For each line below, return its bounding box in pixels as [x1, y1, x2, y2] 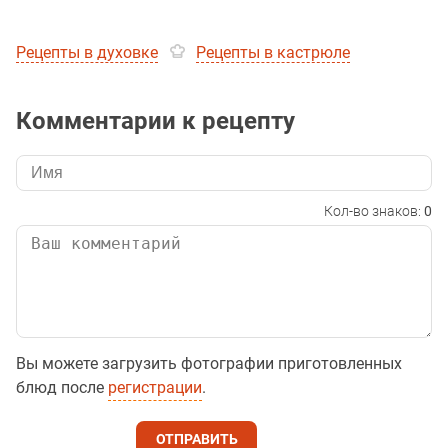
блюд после [16, 377, 108, 397]
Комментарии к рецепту [16, 106, 295, 135]
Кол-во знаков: [324, 202, 424, 219]
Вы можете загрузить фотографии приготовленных [16, 353, 402, 373]
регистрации [108, 377, 202, 397]
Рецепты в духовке [16, 42, 158, 62]
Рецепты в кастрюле [196, 42, 350, 62]
